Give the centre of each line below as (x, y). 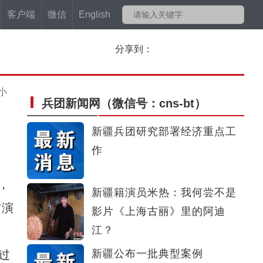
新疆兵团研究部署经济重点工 (164, 131)
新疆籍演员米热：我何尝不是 (164, 193)
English (95, 14)
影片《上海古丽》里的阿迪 (159, 211)
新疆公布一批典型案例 (147, 254)
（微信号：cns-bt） (153, 103)
